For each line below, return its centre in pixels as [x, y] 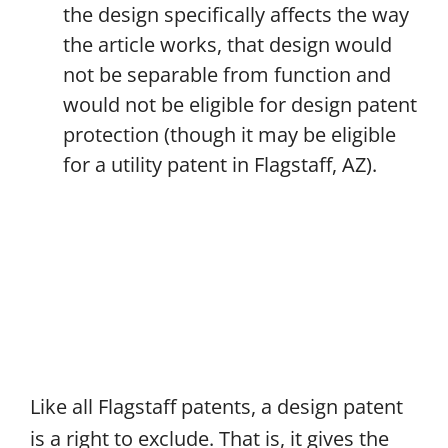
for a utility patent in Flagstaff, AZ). [219, 164]
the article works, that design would [227, 44]
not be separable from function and [226, 74]
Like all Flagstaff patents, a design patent [216, 407]
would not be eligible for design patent [239, 104]
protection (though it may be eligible [229, 134]
